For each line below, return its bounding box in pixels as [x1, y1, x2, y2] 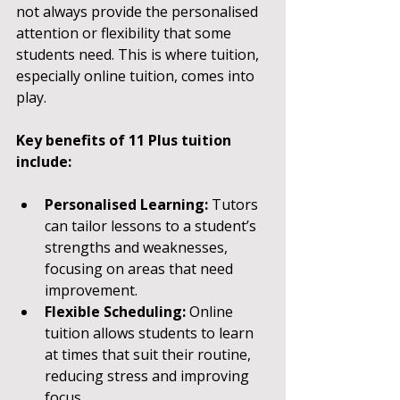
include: [16, 152, 71, 171]
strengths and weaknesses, [45, 237, 231, 257]
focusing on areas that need [45, 259, 237, 279]
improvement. [45, 280, 137, 300]
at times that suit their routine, [45, 345, 254, 364]
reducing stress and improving [45, 366, 253, 386]
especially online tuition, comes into [16, 66, 258, 86]
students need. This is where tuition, [16, 45, 262, 64]
